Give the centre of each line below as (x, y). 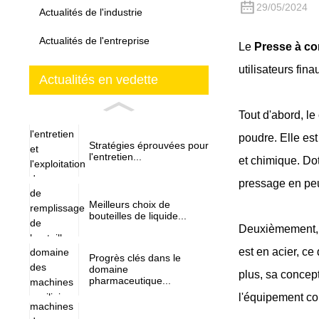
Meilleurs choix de (129, 204)
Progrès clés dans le (135, 258)
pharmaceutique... (130, 281)
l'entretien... (115, 156)
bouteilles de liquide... (137, 215)
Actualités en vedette (98, 79)
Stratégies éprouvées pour (148, 145)
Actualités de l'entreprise (94, 41)
